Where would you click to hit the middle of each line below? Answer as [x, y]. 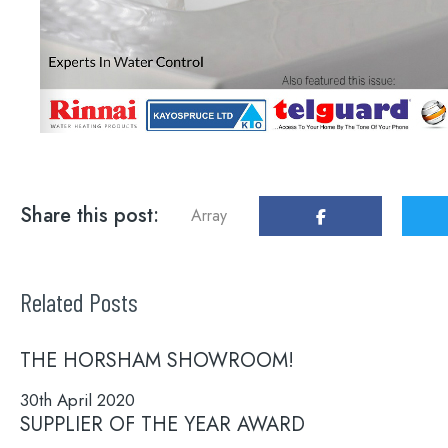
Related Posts [79, 301]
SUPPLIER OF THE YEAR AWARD [162, 424]
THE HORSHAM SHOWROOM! [157, 360]
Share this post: [89, 215]
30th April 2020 [77, 400]
